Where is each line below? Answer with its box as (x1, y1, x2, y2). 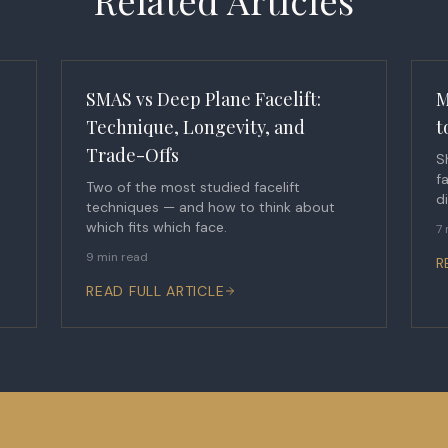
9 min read (86, 249, 149, 265)
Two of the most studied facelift (86, 178, 301, 196)
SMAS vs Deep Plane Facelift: (86, 87, 322, 111)
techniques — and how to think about (86, 198, 336, 216)
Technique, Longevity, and (86, 115, 306, 139)
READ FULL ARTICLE (86, 282, 225, 300)
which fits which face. (86, 218, 228, 236)
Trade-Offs (86, 143, 180, 167)
